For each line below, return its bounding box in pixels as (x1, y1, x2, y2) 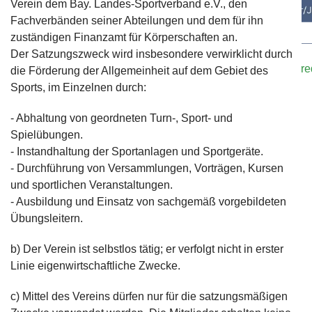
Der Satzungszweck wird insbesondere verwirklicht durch (10, 48, 292, 60)
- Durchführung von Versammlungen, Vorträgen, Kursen (10, 162, 283, 174)
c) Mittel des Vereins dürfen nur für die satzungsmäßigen (10, 290, 288, 302)
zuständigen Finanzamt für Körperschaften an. (10, 31, 237, 43)
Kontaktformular (31, 63, 109, 75)
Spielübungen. (10, 129, 83, 141)
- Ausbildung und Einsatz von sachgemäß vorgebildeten (10, 196, 286, 208)
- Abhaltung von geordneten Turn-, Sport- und (10, 112, 233, 124)
